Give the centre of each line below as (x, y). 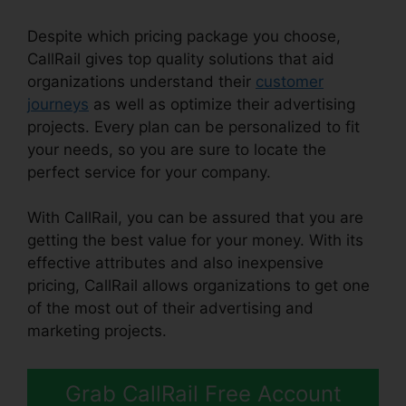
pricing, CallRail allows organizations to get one (198, 286)
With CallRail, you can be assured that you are (195, 218)
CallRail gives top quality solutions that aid (181, 58)
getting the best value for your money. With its (195, 241)
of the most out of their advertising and (170, 309)
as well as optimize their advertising (222, 104)
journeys (58, 104)
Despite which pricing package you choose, (184, 36)
